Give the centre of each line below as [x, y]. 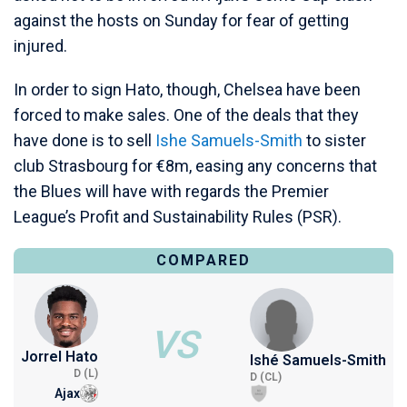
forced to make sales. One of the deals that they [186, 115]
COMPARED [203, 260]
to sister [334, 140]
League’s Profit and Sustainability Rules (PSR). [178, 217]
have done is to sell [84, 140]
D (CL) [266, 377]
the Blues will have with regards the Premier [171, 191]
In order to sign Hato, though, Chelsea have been [187, 89]
